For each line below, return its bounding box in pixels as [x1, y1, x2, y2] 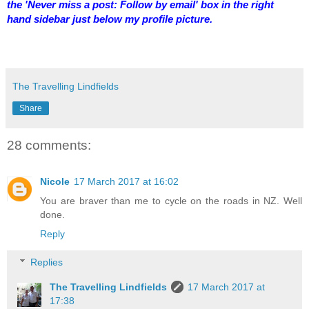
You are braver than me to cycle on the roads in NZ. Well [40, 195, 302, 206]
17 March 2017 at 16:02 [74, 175, 179, 187]
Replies [30, 257, 63, 268]
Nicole [40, 175, 70, 187]
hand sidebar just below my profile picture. [7, 13, 212, 26]
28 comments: [7, 138, 91, 153]
